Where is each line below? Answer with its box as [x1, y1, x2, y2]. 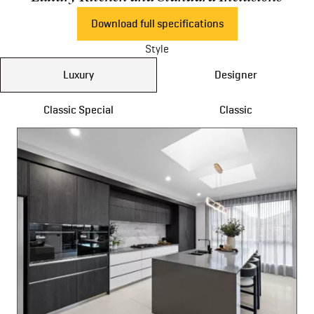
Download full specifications [90, 16, 224, 30]
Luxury [63, 67, 94, 81]
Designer [214, 67, 257, 81]
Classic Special [43, 102, 114, 116]
